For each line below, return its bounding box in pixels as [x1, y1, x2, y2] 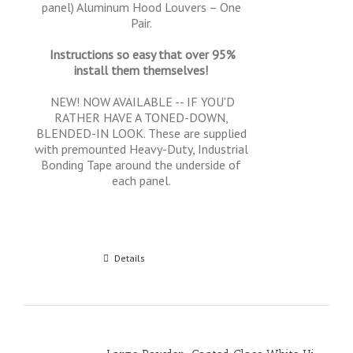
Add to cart [40, 252, 87, 264]
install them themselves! [74, 62, 209, 78]
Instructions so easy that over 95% [46, 46, 236, 62]
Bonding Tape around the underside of [41, 157, 242, 173]
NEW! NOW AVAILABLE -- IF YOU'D [47, 94, 236, 110]
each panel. [111, 173, 171, 188]
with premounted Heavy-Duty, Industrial [34, 141, 248, 157]
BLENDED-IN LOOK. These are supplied [35, 125, 247, 141]
